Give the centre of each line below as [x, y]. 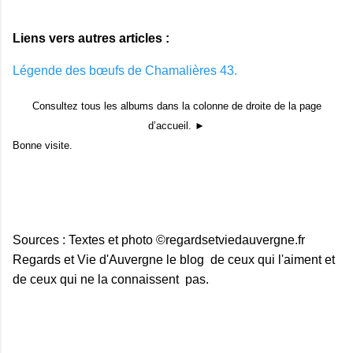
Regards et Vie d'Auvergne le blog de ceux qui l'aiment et [174, 259]
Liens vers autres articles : [91, 38]
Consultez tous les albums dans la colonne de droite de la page [176, 106]
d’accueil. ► [176, 125]
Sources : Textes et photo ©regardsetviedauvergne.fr [159, 240]
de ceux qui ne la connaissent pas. [111, 279]
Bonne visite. [43, 145]
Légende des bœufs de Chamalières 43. [125, 70]
